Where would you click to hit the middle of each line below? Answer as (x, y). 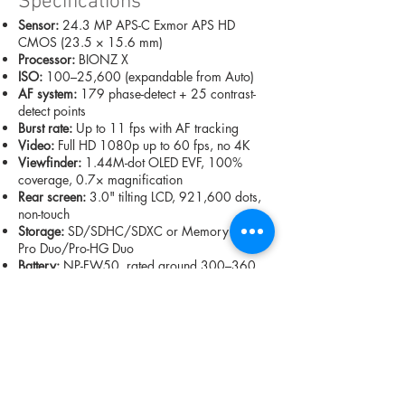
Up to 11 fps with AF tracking (155, 127)
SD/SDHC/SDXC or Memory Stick (161, 231)
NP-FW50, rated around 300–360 (158, 265)
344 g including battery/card (99, 316)
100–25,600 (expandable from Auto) (148, 76)
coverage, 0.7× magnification (100, 179)
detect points (52, 110)
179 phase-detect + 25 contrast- (166, 93)
